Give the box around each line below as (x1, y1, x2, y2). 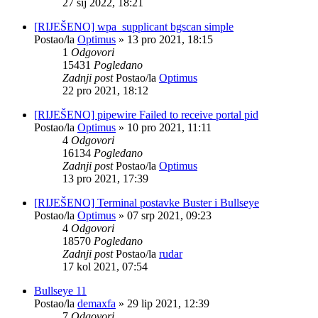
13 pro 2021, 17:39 (62, 172, 148, 185)
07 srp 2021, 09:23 (127, 209, 212, 221)
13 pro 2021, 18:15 (127, 33, 213, 45)
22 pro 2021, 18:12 (62, 84, 148, 97)
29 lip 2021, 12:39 (127, 297, 209, 309)
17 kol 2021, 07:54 (62, 260, 148, 273)
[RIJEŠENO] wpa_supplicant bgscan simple (34, 20, 234, 33)
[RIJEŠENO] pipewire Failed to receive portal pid (34, 108, 258, 121)
